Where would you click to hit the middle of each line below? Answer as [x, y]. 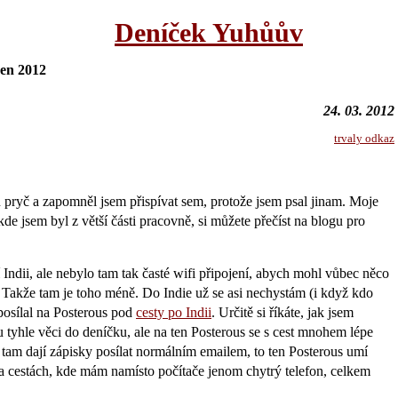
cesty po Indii [174, 312]
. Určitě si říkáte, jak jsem [283, 312]
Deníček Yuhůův [209, 33]
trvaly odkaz [364, 139]
